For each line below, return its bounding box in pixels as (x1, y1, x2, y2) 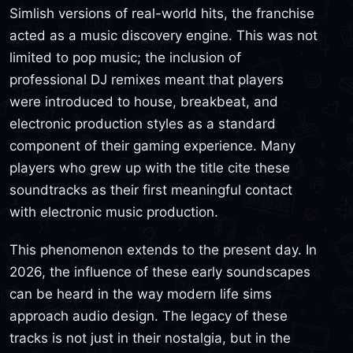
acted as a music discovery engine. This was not (9, 28, 318, 44)
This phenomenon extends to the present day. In (9, 241, 317, 258)
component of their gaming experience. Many (9, 138, 295, 154)
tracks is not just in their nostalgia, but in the (9, 329, 291, 346)
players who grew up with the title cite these (9, 160, 290, 176)
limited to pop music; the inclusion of (9, 50, 241, 66)
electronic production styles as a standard (9, 116, 276, 132)
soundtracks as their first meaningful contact (9, 182, 292, 199)
